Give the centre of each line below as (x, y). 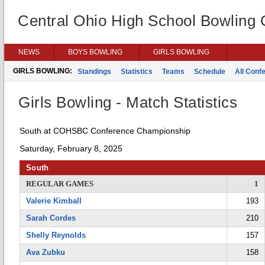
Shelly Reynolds (56, 235)
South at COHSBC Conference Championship (105, 131)
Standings (94, 72)
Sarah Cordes (51, 218)
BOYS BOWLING (95, 52)
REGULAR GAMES (60, 184)
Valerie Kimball (54, 201)
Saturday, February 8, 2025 (71, 148)
